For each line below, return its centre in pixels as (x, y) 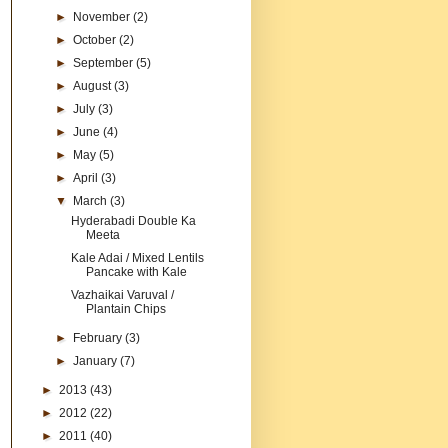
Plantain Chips (125, 308)
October (96, 39)
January (97, 360)
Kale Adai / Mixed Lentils (137, 257)
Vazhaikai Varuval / (122, 294)
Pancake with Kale (136, 271)
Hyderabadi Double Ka (133, 220)
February (99, 337)
